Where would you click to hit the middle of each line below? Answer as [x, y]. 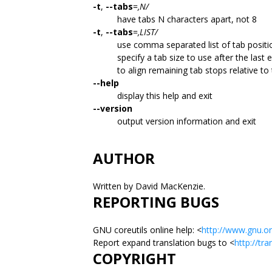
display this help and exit [165, 96]
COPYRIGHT [134, 258]
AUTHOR [124, 158]
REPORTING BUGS [156, 202]
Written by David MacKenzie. [150, 186]
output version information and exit [187, 121]
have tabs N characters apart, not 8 [187, 19]
